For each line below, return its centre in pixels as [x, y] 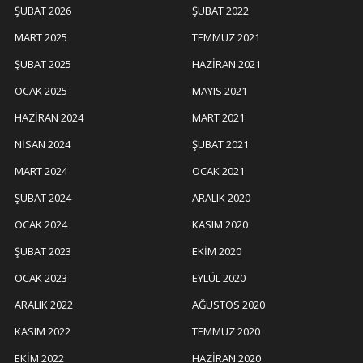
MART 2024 [41, 171]
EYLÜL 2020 [219, 278]
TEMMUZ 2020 [226, 332]
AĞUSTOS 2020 [228, 305]
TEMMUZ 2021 [226, 38]
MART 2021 [218, 118]
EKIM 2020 [217, 252]
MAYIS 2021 [220, 91]
